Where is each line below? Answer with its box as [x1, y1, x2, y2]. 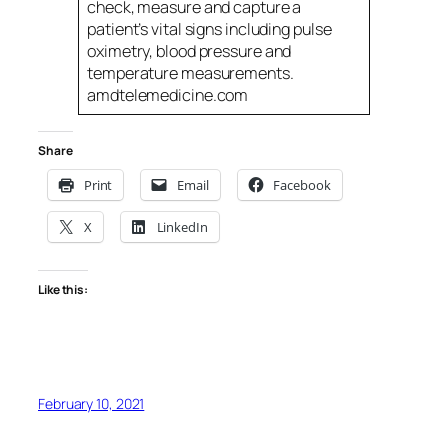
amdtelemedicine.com [87, 83, 249, 106]
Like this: [38, 281, 88, 299]
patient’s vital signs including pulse [87, 17, 332, 40]
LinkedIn [156, 217, 208, 236]
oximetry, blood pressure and [87, 39, 292, 62]
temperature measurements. [87, 61, 294, 84]
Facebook [273, 175, 331, 194]
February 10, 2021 [38, 394, 145, 414]
